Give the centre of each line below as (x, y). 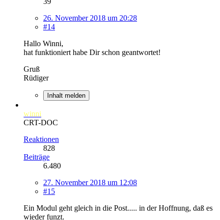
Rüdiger (36, 78)
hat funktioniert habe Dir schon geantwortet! (92, 52)
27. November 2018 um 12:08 (90, 182)
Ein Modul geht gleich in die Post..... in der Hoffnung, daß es (118, 208)
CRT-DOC (41, 122)
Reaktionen (41, 139)
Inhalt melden (66, 95)
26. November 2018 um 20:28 (90, 18)
